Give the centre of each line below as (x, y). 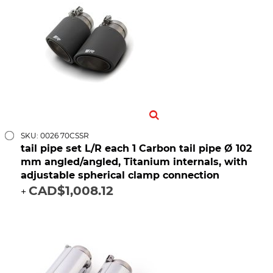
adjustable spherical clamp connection (120, 175)
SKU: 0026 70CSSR (55, 136)
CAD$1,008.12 (71, 191)
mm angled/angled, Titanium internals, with (134, 162)
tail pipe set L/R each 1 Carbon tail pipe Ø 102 (136, 149)
